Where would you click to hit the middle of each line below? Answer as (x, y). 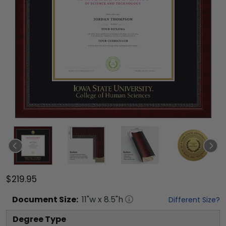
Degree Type (39, 219)
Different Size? (194, 200)
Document (35, 200)
